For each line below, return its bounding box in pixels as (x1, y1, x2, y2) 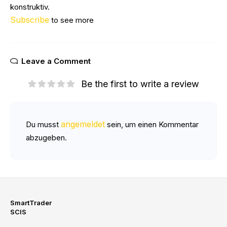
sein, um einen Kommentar (105, 120, 199, 129)
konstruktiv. (10, 2, 50, 12)
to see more (49, 15, 94, 25)
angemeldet (61, 119, 105, 129)
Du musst (26, 120, 61, 129)
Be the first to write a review (81, 79, 199, 89)
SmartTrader (10, 199, 52, 207)
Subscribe (10, 15, 49, 25)
